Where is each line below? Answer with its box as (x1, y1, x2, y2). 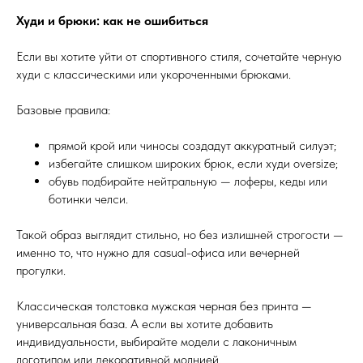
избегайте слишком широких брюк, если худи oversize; (49, 156, 338, 172)
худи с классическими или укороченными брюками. (16, 66, 291, 83)
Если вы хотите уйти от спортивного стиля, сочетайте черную (16, 49, 342, 65)
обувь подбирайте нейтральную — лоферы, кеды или (49, 173, 327, 190)
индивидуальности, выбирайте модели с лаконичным (16, 334, 297, 350)
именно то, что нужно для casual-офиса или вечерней (16, 245, 300, 261)
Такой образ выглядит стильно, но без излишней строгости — (16, 227, 344, 243)
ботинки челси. (49, 191, 128, 207)
